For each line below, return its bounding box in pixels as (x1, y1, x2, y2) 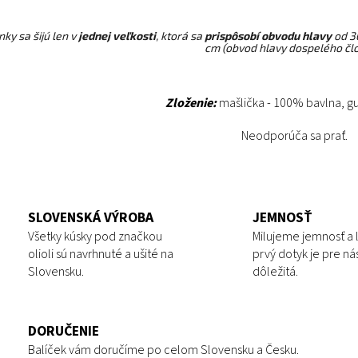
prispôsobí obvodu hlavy (205, 28, 332, 42)
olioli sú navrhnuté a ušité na (28, 245, 173, 263)
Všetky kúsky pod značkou (28, 227, 162, 245)
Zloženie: (165, 93, 217, 112)
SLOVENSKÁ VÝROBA (28, 207, 153, 228)
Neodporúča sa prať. (241, 126, 352, 145)
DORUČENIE (28, 321, 99, 342)
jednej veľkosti (78, 28, 156, 42)
